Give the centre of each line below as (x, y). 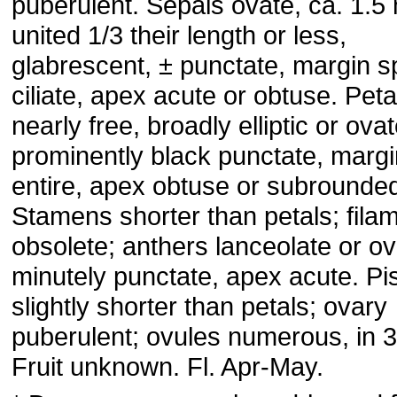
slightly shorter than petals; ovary (199, 306)
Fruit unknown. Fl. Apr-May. (167, 366)
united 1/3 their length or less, (179, 35)
